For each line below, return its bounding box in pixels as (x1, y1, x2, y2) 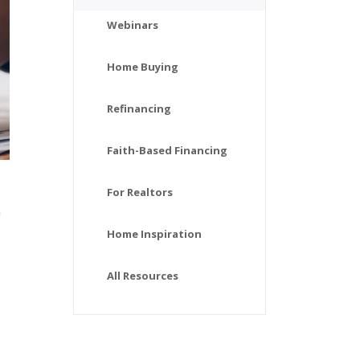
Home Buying (107, 59, 178, 74)
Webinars (107, 17, 158, 32)
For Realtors (107, 184, 173, 199)
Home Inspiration (107, 226, 202, 241)
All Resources (107, 268, 178, 283)
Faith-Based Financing (107, 142, 227, 157)
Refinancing (107, 100, 171, 116)
